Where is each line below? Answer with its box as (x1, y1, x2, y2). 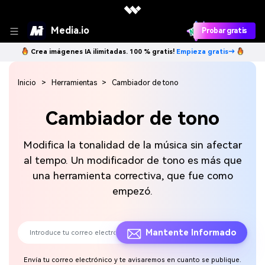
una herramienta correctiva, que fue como (32, 169, 233, 182)
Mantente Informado (145, 228, 237, 238)
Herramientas (51, 77, 97, 87)
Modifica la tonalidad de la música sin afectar (23, 138, 242, 151)
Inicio (18, 77, 36, 87)
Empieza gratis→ (176, 48, 235, 56)
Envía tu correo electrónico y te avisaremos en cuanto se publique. (24, 256, 241, 264)
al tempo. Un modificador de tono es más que (23, 154, 242, 166)
